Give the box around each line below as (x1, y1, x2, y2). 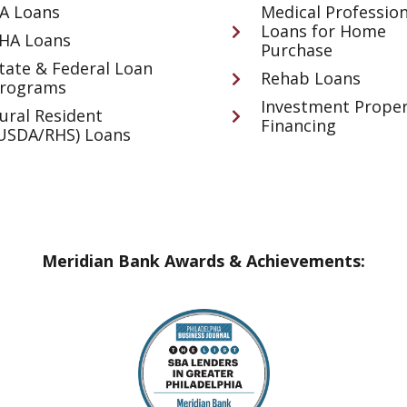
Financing (260, 114, 336, 137)
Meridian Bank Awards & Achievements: (42, 250, 365, 273)
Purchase (260, 39, 333, 62)
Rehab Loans (260, 67, 361, 90)
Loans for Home (260, 20, 386, 43)
